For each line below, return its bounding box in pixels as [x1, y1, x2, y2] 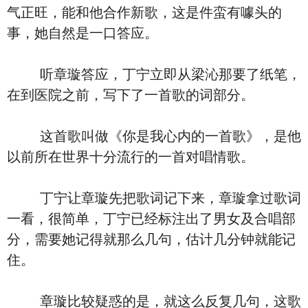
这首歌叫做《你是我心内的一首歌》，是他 [7, 129, 301, 144]
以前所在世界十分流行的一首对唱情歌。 [7, 149, 254, 164]
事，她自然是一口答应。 [7, 25, 158, 41]
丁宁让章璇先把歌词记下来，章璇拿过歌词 [7, 190, 301, 206]
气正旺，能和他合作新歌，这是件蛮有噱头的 [7, 5, 282, 20]
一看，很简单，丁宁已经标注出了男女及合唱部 [7, 211, 296, 226]
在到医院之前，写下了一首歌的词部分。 [7, 87, 254, 102]
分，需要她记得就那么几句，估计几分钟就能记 [7, 232, 296, 247]
